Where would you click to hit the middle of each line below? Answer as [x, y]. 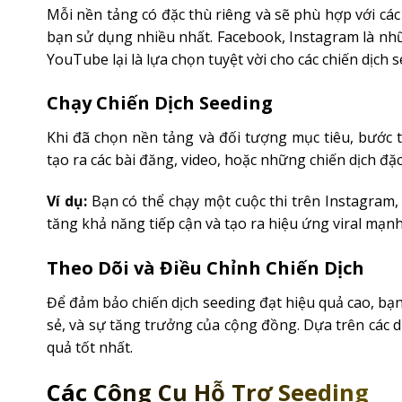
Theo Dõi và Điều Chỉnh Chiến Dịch [205, 267]
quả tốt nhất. [90, 347]
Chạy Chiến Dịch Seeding [160, 103]
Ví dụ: [67, 201]
